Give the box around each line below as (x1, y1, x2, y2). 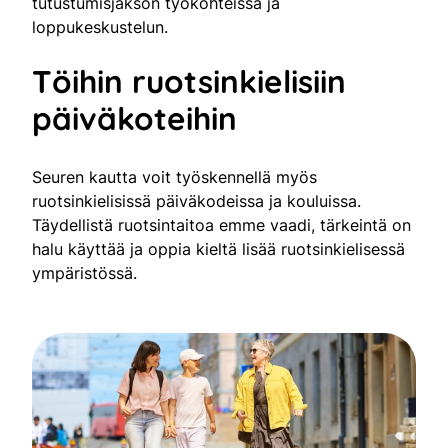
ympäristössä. (32, 262, 137, 283)
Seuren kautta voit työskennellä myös (32, 166, 317, 187)
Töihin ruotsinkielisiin (32, 61, 346, 101)
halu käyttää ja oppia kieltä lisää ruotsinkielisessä (32, 238, 405, 259)
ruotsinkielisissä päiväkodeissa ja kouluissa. (32, 190, 361, 211)
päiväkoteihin (32, 98, 237, 138)
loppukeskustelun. (32, 16, 168, 37)
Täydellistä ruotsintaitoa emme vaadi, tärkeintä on (32, 214, 411, 235)
